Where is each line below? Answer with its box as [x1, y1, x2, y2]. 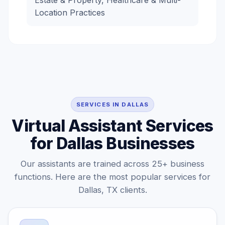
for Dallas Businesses [30, 134, 195, 153]
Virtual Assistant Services [12, 116, 213, 136]
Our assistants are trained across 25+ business [21, 159, 204, 169]
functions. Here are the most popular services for [15, 172, 210, 182]
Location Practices [35, 8, 105, 18]
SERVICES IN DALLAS [76, 101, 149, 108]
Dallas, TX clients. [78, 185, 147, 195]
